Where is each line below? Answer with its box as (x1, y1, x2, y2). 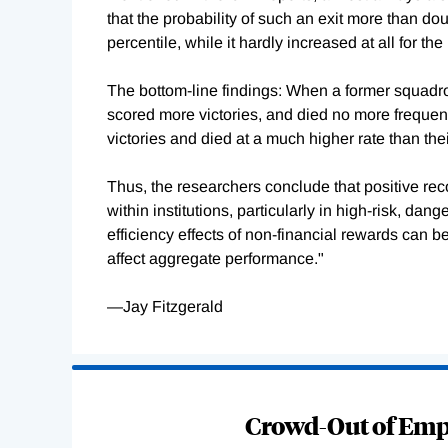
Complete (72, 392, 141, 410)
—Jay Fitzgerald (107, 298, 223, 316)
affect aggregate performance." (107, 250, 324, 268)
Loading (72, 368, 130, 386)
